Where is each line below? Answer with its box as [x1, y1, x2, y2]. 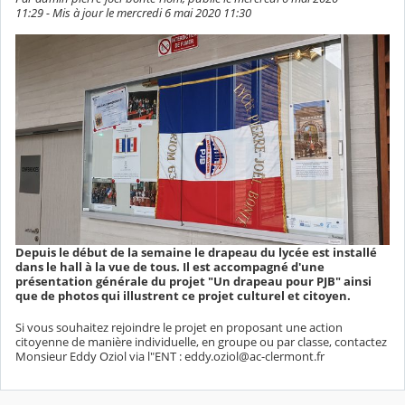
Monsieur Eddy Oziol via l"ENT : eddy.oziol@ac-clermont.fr [15, 347, 325, 364]
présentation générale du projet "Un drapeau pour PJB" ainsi [15, 272, 372, 289]
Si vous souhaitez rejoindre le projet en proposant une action [15, 318, 343, 335]
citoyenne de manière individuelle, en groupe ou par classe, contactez [15, 333, 387, 350]
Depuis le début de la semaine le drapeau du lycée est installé [15, 243, 377, 260]
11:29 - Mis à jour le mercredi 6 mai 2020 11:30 [15, 4, 251, 21]
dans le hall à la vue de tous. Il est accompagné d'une [15, 258, 325, 275]
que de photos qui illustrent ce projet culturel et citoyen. [15, 287, 351, 304]
